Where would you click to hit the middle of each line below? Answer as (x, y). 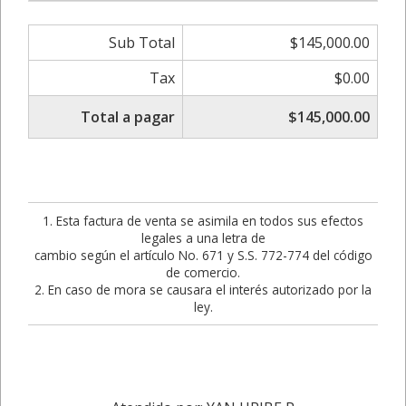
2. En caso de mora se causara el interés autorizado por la (203, 290)
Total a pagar (128, 117)
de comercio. (203, 272)
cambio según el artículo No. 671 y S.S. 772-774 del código (203, 255)
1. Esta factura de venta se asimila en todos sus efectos (203, 221)
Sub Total (142, 43)
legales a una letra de (203, 238)
